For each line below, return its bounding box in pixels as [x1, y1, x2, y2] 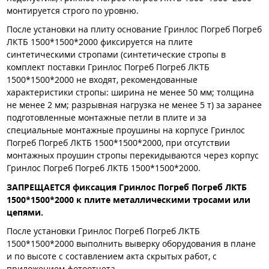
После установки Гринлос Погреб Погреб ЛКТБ [7, 225, 200, 237]
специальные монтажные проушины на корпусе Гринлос [7, 124, 245, 136]
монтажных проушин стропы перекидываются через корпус [7, 150, 259, 162]
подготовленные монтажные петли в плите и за [7, 112, 207, 124]
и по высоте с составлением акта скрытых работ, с [7, 250, 217, 262]
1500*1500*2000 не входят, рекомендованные [7, 74, 198, 86]
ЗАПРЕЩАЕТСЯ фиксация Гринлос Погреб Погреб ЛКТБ [7, 181, 247, 193]
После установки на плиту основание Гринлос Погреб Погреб [7, 23, 262, 35]
